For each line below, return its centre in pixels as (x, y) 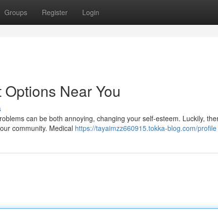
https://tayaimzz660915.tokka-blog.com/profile (146, 128)
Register (55, 12)
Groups (16, 12)
